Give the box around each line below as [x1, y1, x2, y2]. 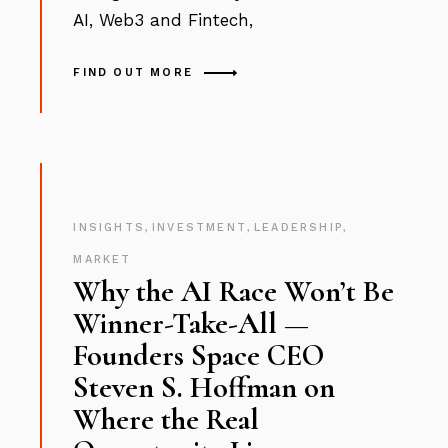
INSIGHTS [73, 221, 145, 234]
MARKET [73, 253, 132, 266]
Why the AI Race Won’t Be [73, 273, 395, 310]
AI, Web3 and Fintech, [73, 10, 254, 30]
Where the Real [73, 401, 260, 438]
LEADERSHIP [253, 221, 343, 234]
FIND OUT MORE [73, 65, 193, 79]
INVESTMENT [151, 221, 247, 234]
